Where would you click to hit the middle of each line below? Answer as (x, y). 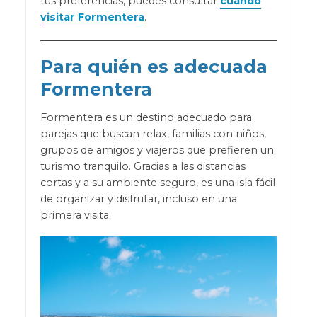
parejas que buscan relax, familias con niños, (153, 133)
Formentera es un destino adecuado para (146, 117)
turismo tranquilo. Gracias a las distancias (143, 166)
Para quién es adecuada (154, 67)
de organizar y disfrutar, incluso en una (138, 198)
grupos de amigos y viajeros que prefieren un (157, 150)
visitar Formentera (92, 17)
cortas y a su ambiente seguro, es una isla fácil (157, 182)
